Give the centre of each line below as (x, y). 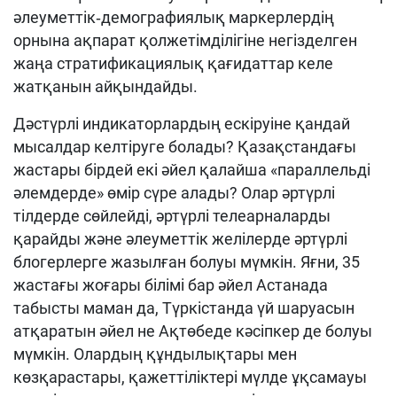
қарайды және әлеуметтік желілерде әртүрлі (180, 239)
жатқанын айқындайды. (105, 86)
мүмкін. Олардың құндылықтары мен (155, 354)
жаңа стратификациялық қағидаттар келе (173, 63)
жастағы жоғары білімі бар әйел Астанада (171, 285)
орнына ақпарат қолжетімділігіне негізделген (185, 40)
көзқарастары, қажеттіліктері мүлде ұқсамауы (190, 377)
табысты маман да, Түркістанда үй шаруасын (184, 308)
